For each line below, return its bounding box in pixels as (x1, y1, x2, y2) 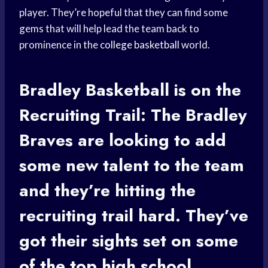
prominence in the (19, 38, 100, 51)
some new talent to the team (19, 153, 244, 178)
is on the (169, 78, 241, 103)
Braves (19, 128, 73, 153)
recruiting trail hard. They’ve (19, 203, 248, 229)
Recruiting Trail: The (19, 103, 185, 128)
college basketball (100, 38, 179, 51)
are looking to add (73, 128, 226, 153)
